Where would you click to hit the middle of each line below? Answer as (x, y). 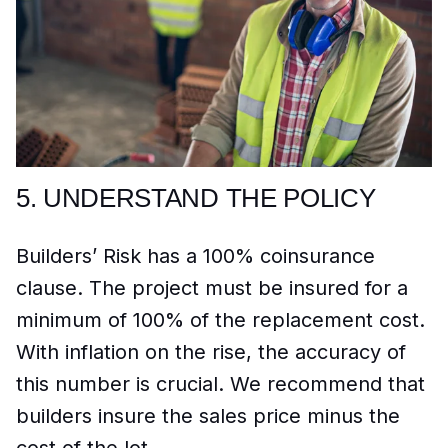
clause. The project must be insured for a (212, 287)
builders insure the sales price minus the (208, 415)
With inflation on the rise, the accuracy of (211, 351)
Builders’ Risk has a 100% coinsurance (195, 255)
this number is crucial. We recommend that (220, 383)
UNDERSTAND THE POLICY (209, 197)
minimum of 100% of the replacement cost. (220, 319)
